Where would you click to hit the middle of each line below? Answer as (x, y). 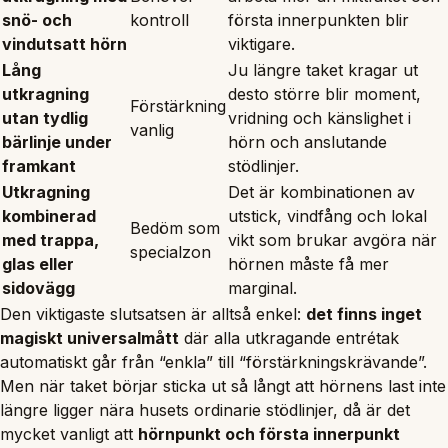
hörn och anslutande (307, 141)
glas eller (38, 263)
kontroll (159, 19)
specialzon (170, 251)
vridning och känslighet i (319, 117)
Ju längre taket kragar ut (323, 69)
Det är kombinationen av (321, 191)
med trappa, (50, 239)
